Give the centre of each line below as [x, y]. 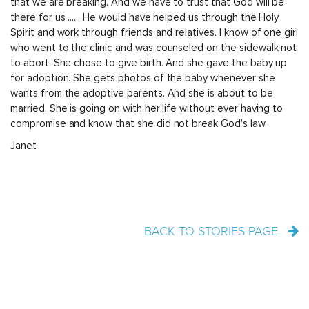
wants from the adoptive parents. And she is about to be [142, 93]
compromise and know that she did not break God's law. [139, 123]
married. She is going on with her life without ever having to [147, 108]
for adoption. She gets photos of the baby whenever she [143, 78]
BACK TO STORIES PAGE [213, 231]
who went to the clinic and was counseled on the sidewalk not [154, 48]
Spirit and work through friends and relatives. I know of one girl [154, 32]
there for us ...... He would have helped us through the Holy [145, 17]
